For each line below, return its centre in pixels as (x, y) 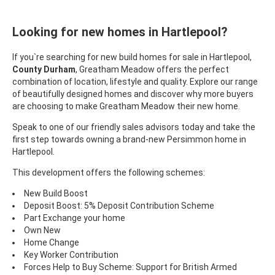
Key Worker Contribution (71, 254)
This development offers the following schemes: (109, 172)
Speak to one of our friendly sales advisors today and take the (134, 127)
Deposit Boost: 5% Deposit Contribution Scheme (119, 205)
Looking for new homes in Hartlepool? (120, 32)
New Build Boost (56, 193)
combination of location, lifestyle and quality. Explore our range (135, 81)
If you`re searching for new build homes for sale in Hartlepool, (132, 57)
